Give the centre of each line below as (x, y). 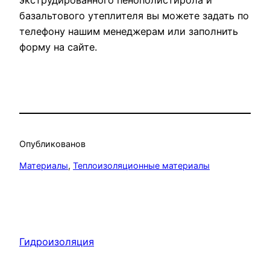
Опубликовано (50, 143)
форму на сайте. (58, 47)
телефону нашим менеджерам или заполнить (129, 31)
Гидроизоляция (57, 242)
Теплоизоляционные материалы (141, 165)
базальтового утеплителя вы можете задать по (134, 15)
